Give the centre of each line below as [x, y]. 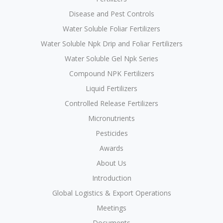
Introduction [111, 178]
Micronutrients [111, 118]
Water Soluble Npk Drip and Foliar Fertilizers [111, 43]
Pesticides [111, 133]
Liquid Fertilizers [111, 88]
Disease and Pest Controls [111, 13]
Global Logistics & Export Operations [111, 193]
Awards [111, 148]
